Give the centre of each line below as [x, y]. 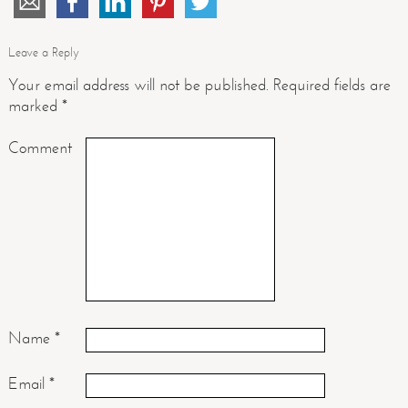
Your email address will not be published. [138, 85]
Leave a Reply [43, 52]
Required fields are [329, 85]
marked [35, 106]
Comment [40, 148]
